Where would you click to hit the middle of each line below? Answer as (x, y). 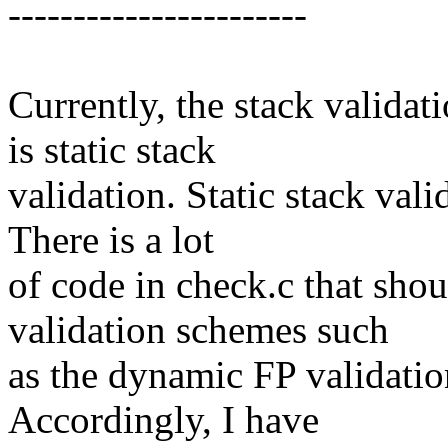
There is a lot (111, 240)
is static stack (112, 150)
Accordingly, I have (163, 420)
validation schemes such (198, 330)
